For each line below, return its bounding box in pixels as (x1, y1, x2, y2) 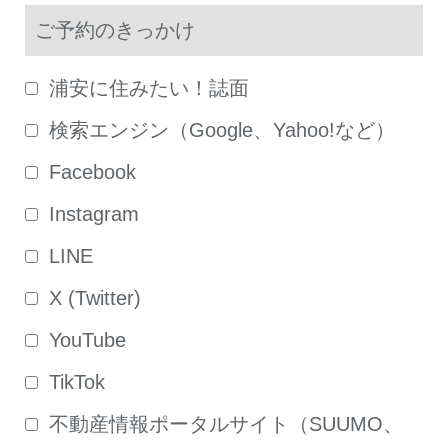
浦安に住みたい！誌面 (49, 77, 249, 100)
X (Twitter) (49, 287, 141, 310)
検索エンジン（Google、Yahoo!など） (49, 119, 395, 142)
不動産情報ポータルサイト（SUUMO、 (49, 413, 403, 436)
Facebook (49, 161, 136, 184)
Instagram (49, 203, 139, 226)
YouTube (49, 329, 126, 352)
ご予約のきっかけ (35, 19, 195, 42)
